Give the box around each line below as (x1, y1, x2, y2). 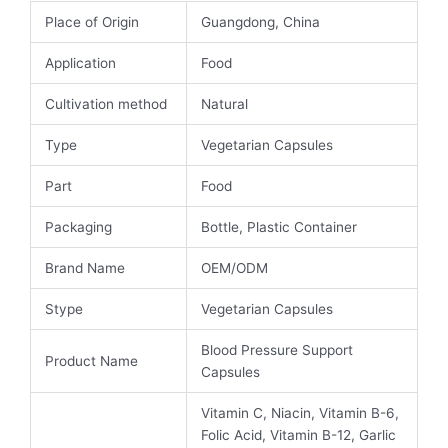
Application (44, 54, 116, 71)
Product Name (44, 352, 138, 369)
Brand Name (44, 259, 125, 276)
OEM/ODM (200, 259, 268, 276)
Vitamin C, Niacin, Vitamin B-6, (200, 404, 399, 421)
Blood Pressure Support (200, 341, 353, 358)
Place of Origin (44, 13, 139, 30)
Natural (200, 95, 248, 112)
